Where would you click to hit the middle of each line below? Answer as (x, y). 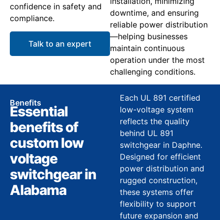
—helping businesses (149, 36)
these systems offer (157, 192)
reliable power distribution (159, 24)
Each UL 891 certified (160, 98)
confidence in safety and (56, 7)
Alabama (38, 190)
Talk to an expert (60, 43)
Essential (39, 111)
